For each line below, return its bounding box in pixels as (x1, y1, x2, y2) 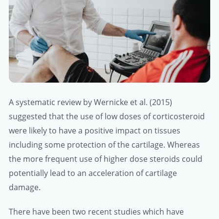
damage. (9, 181, 41, 193)
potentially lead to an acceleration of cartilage (9, 167, 177, 178)
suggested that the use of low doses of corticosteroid (9, 110, 205, 122)
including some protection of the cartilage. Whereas (9, 139, 200, 150)
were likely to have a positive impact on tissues (9, 125, 180, 136)
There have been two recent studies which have (9, 206, 184, 217)
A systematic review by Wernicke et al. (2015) (9, 96, 172, 108)
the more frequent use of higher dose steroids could (9, 153, 202, 164)
